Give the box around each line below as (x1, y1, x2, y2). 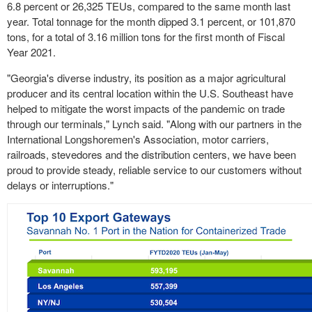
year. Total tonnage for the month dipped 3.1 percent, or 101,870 (7, 14, 295, 29)
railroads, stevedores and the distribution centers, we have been (7, 147, 296, 162)
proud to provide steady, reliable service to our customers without (7, 162, 302, 177)
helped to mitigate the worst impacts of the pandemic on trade (7, 101, 285, 116)
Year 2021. (7, 45, 58, 59)
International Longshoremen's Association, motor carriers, (7, 132, 269, 146)
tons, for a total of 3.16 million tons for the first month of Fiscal (7, 29, 285, 44)
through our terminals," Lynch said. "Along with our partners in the (7, 116, 302, 131)
